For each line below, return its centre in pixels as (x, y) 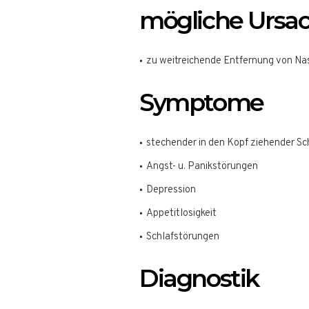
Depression (171, 190)
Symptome (201, 102)
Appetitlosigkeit (181, 213)
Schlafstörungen (183, 237)
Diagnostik (199, 278)
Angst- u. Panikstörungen (202, 167)
